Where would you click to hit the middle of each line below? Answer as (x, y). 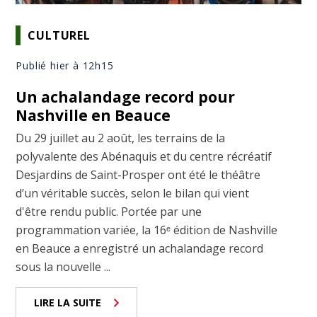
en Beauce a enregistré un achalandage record (140, 249)
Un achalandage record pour (126, 97)
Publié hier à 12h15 (65, 66)
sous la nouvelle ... (63, 267)
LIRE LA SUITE (68, 303)
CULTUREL (59, 35)
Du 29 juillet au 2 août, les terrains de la (121, 138)
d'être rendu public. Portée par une (109, 212)
